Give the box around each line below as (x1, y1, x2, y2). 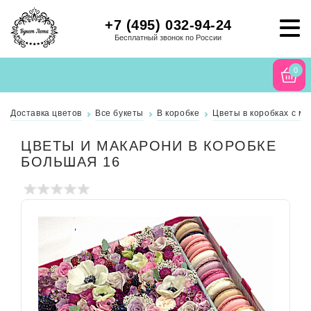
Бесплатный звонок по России (115, 33, 222, 42)
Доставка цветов (10, 108, 82, 118)
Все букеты (95, 108, 144, 118)
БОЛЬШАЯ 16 (21, 153, 120, 169)
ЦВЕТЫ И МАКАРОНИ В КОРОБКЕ (21, 137, 276, 153)
